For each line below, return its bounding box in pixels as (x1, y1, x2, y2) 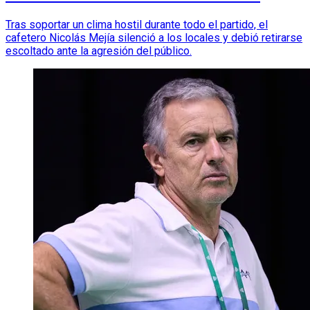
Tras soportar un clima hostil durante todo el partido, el (6, 18, 268, 32)
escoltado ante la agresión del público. (6, 44, 192, 58)
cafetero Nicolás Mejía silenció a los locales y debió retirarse (6, 31, 302, 45)
